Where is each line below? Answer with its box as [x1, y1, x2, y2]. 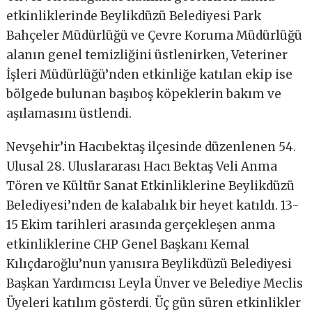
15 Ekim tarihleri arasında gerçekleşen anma [6, 217, 276, 233]
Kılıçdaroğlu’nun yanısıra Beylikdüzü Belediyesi [6, 256, 292, 272]
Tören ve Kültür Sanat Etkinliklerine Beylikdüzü [6, 178, 295, 194]
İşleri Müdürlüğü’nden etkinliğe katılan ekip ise [6, 67, 293, 83]
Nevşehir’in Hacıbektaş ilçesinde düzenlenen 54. [6, 139, 297, 155]
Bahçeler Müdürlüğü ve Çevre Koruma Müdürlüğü [6, 28, 303, 44]
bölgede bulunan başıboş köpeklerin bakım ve [6, 86, 282, 102]
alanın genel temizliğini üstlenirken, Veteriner [6, 47, 288, 63]
